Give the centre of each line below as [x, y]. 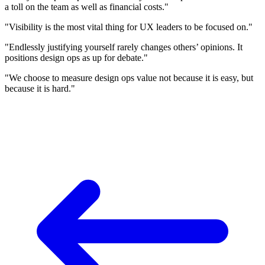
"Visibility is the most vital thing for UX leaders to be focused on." [129, 27]
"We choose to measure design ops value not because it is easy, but [129, 78]
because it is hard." [40, 89]
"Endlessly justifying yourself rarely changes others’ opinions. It [124, 47]
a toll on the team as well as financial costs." [87, 7]
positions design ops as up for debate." [76, 58]
